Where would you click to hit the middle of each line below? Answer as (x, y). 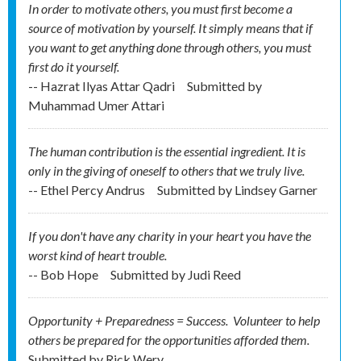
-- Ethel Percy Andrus (88, 190)
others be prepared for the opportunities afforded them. (169, 340)
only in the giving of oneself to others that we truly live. (166, 171)
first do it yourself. (74, 67)
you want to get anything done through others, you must (170, 48)
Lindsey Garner (276, 190)
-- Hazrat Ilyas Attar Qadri (103, 86)
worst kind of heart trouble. (102, 255)
